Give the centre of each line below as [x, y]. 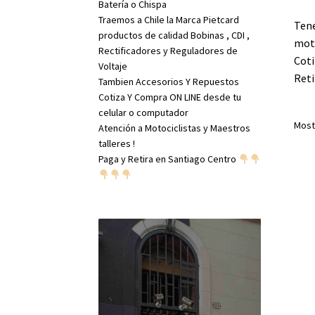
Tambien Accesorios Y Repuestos [169, 82]
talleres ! [117, 144]
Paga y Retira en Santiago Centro [169, 159]
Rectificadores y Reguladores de [168, 51]
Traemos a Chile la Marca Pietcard [169, 20]
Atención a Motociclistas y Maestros [175, 128]
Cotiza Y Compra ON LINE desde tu [170, 97]
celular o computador [144, 113]
